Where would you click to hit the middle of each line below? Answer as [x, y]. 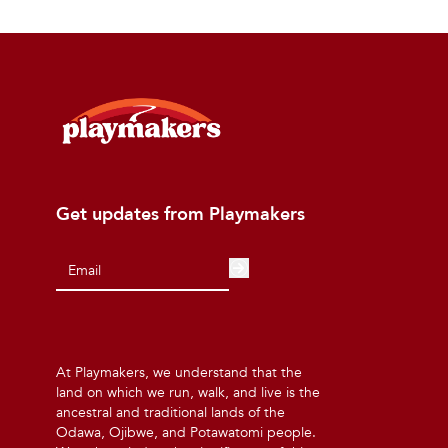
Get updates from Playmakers [180, 214]
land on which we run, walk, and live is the [188, 392]
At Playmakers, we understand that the [179, 372]
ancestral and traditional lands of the [170, 412]
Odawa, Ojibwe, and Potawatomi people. [186, 432]
